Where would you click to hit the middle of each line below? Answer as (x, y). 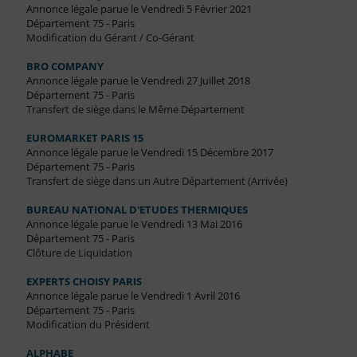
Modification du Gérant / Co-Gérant (110, 38)
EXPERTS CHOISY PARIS (84, 282)
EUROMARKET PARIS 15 (84, 138)
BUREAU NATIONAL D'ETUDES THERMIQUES (137, 210)
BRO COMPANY (65, 67)
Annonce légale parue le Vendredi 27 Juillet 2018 (138, 81)
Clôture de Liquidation (79, 253)
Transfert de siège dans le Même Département (135, 110)
